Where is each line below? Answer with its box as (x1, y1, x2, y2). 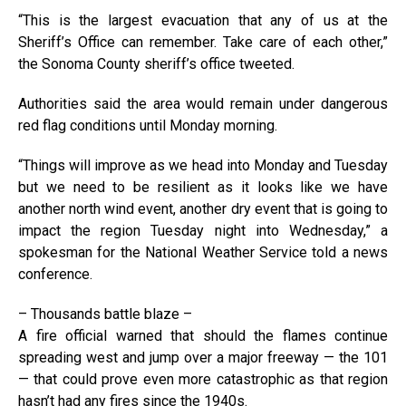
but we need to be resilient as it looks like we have (18, 179, 388, 196)
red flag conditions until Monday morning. (18, 117, 277, 134)
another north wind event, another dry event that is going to (18, 200, 388, 217)
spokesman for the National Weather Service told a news (18, 244, 388, 261)
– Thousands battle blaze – (18, 305, 192, 323)
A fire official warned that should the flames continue (18, 327, 388, 344)
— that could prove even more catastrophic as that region (18, 371, 388, 388)
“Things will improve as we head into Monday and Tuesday (18, 157, 388, 174)
